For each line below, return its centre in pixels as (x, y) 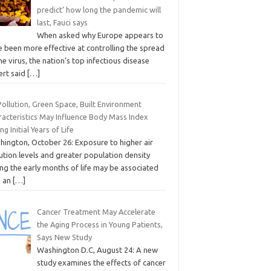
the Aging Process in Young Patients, (100, 224)
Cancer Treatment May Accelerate (96, 211)
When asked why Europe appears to (100, 35)
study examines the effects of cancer (101, 262)
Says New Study (64, 237)
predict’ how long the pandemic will (99, 9)
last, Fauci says (62, 22)
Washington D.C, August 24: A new (97, 250)
